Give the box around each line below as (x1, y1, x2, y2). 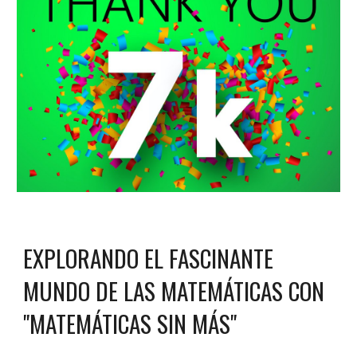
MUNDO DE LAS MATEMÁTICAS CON (23, 273, 325, 308)
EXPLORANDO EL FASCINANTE (23, 241, 274, 276)
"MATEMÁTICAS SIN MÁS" (23, 306, 237, 341)
